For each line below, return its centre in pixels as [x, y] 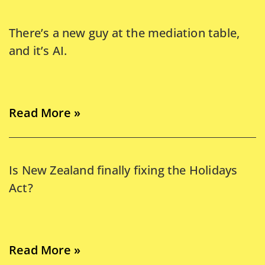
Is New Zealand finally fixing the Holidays [123, 170]
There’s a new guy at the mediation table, [125, 33]
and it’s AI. [38, 50]
